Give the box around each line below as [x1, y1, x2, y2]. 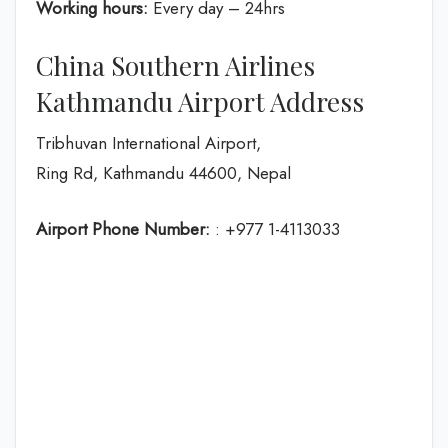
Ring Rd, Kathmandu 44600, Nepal [36, 161, 291, 185]
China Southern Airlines [36, 48, 315, 83]
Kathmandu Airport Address [36, 84, 364, 119]
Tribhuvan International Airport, [36, 131, 261, 155]
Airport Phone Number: [36, 216, 210, 241]
